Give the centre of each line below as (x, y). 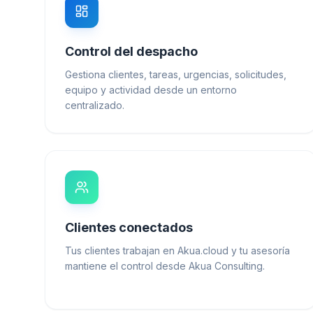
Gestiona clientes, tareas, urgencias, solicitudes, (176, 74)
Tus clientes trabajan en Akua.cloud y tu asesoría (177, 250)
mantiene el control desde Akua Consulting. (165, 265)
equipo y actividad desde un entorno (151, 89)
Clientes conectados (129, 227)
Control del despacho (131, 51)
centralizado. (95, 105)
